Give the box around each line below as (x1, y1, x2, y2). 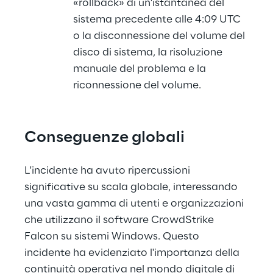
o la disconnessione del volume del (73, 30, 247, 41)
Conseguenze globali (24, 130, 185, 146)
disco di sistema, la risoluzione (73, 47, 225, 58)
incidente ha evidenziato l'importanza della (24, 247, 242, 258)
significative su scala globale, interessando (24, 182, 240, 193)
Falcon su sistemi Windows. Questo (24, 231, 202, 242)
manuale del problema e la (73, 63, 208, 74)
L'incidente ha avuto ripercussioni (24, 165, 193, 176)
